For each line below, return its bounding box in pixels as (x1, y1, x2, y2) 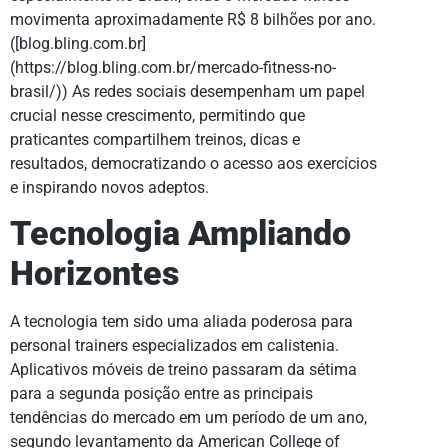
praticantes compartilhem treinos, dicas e (10, 129, 300, 149)
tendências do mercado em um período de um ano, (10, 408, 367, 428)
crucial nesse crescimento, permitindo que (10, 105, 305, 125)
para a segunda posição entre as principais (10, 384, 313, 404)
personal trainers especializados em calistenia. (10, 336, 339, 356)
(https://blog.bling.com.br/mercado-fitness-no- (10, 57, 336, 77)
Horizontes (10, 254, 179, 294)
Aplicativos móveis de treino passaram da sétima (10, 360, 357, 380)
